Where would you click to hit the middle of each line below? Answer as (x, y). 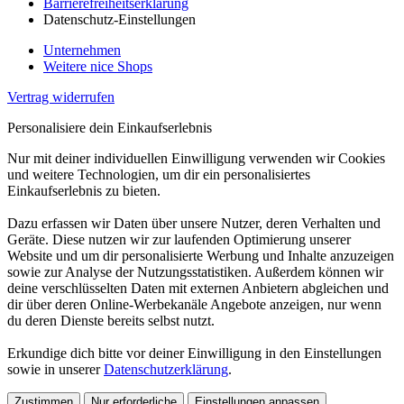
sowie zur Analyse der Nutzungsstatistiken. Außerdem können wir (195, 271)
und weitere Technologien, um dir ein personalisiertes (159, 174)
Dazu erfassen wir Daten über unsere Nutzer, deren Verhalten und (194, 223)
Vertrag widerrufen (61, 96)
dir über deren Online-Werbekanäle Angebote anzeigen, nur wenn (194, 304)
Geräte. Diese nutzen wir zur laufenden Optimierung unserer (179, 239)
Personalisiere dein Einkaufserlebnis (110, 127)
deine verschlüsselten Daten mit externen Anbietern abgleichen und (198, 288)
